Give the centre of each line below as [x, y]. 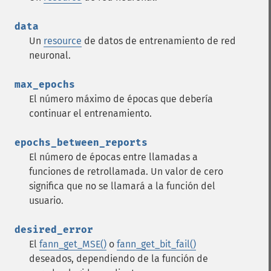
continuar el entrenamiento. [90, 113]
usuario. [46, 201]
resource [63, 41]
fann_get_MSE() [73, 244]
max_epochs [45, 84]
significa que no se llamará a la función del [122, 186]
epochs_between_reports [81, 142]
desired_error [54, 230]
